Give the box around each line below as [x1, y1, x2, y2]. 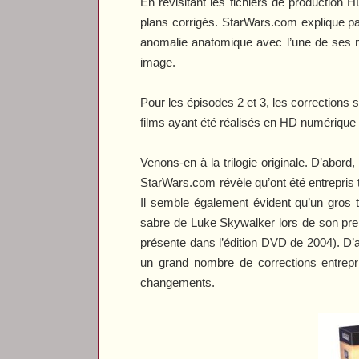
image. [140, 54, 176, 69]
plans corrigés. [140, 14, 222, 29]
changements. [140, 275, 216, 289]
